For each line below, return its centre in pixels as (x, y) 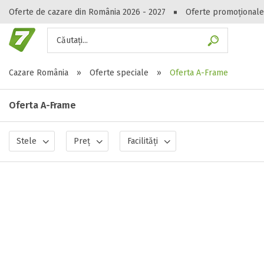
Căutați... (72, 40)
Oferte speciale (119, 73)
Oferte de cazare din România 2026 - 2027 (87, 12)
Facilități (143, 141)
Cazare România (39, 73)
